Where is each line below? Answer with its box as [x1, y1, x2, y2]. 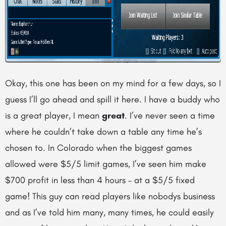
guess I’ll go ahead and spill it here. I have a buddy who [5, 94, 220, 105]
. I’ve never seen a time [125, 110, 215, 121]
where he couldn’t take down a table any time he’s [5, 126, 202, 137]
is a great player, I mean [5, 110, 102, 121]
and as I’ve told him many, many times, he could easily [5, 207, 214, 218]
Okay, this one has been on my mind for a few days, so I [5, 78, 221, 89]
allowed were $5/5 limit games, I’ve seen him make [5, 158, 206, 169]
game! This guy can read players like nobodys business [5, 191, 215, 202]
